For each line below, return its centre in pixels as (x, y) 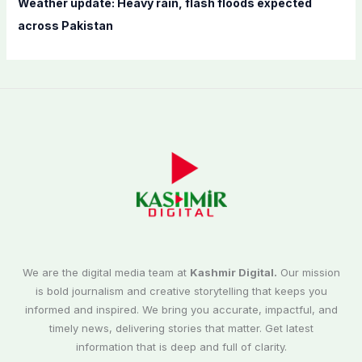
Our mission (308, 273)
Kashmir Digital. (233, 273)
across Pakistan (65, 25)
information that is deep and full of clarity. (181, 347)
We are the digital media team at (106, 273)
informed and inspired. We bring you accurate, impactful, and (181, 310)
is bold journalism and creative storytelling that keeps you (181, 291)
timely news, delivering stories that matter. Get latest (181, 328)
